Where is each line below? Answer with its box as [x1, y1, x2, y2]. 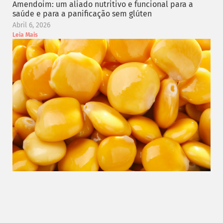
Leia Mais [12, 31, 38, 39]
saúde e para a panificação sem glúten [12, 9, 152, 19]
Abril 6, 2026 [12, 21, 50, 30]
